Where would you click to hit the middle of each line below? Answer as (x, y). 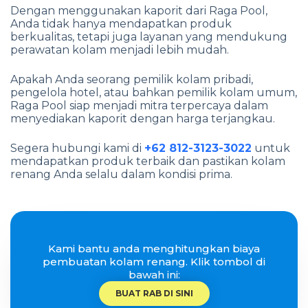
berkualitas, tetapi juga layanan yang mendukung (149, 36)
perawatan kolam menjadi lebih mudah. (120, 49)
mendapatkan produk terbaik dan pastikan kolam (148, 161)
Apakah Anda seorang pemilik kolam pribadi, (132, 79)
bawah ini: (154, 274)
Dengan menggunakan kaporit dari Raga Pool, (139, 10)
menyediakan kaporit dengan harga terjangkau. (143, 118)
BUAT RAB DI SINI (154, 293)
